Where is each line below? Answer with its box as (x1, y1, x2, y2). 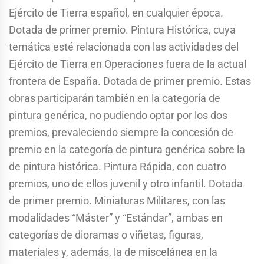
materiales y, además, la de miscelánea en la (9, 246, 217, 259)
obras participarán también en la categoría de (9, 92, 220, 105)
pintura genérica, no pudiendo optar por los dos (9, 109, 227, 122)
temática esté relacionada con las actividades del (9, 41, 239, 54)
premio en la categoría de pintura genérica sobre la (9, 143, 245, 156)
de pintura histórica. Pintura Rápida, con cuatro (9, 160, 226, 173)
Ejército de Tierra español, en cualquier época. (9, 6, 223, 19)
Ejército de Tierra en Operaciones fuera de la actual (9, 58, 246, 71)
